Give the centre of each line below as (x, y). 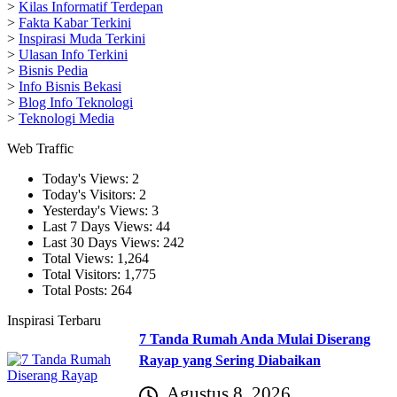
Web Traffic (40, 148)
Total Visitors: (83, 274)
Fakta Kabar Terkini (75, 22)
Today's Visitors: (91, 194)
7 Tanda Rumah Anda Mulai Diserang (254, 339)
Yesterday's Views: (97, 210)
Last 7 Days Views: (99, 226)
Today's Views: (87, 178)
